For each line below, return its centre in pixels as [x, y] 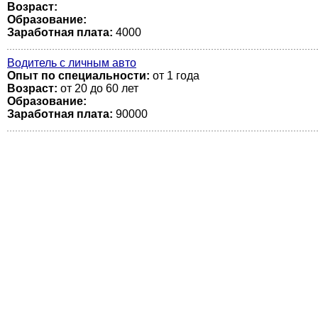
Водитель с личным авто [72, 63]
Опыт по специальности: [78, 76]
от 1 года [175, 76]
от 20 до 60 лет [98, 88]
